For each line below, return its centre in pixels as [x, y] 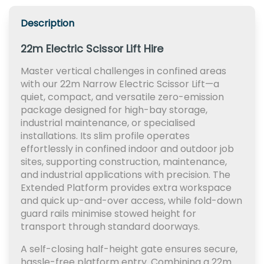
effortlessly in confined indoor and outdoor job [127, 149]
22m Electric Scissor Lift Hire [92, 49]
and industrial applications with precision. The [126, 175]
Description [47, 23]
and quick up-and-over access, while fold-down [131, 201]
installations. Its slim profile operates [105, 136]
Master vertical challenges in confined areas [123, 71]
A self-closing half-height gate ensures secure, [129, 249]
